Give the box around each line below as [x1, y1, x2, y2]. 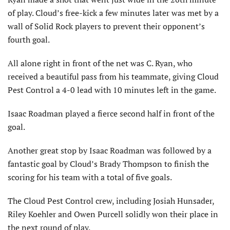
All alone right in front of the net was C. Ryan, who [8, 57, 193, 69]
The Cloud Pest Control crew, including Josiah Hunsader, [8, 195, 214, 206]
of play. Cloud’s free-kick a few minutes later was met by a [8, 7, 219, 18]
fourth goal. [8, 33, 50, 45]
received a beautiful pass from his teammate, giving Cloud [8, 70, 219, 82]
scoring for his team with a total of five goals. [8, 171, 172, 183]
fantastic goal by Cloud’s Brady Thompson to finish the [8, 158, 209, 169]
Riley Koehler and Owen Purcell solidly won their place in [8, 208, 218, 220]
